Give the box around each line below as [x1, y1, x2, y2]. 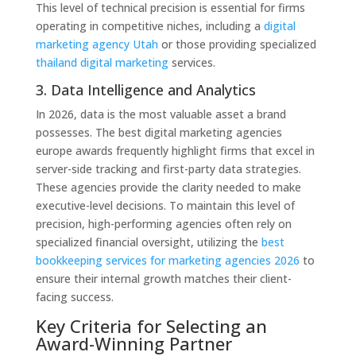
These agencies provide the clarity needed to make [35, 179, 301, 195]
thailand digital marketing [35, 54, 168, 70]
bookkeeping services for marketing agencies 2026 [35, 252, 300, 268]
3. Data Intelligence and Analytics [35, 79, 256, 99]
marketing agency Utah [35, 36, 158, 52]
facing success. [35, 288, 114, 304]
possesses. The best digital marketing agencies [35, 124, 282, 140]
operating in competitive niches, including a [35, 17, 264, 33]
